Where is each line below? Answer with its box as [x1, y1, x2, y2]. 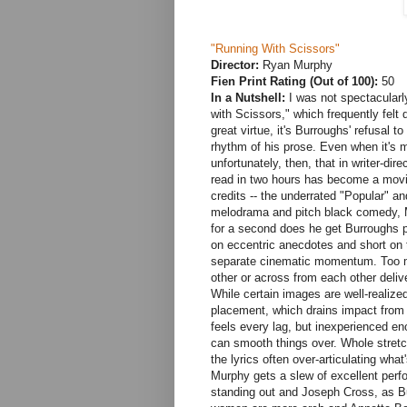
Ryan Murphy [259, 58, 333, 73]
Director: [211, 58, 259, 73]
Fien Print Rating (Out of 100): [211, 74, 378, 89]
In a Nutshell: [211, 91, 285, 105]
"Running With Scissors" [211, 42, 340, 56]
